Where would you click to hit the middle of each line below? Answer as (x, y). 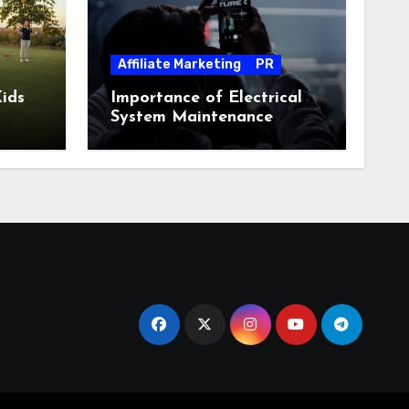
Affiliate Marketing (179, 64)
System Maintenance (191, 117)
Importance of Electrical (206, 98)
